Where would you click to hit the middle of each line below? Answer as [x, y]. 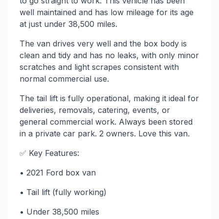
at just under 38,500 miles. [68, 24]
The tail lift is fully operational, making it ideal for [109, 99]
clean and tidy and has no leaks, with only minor [109, 55]
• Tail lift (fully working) [63, 192]
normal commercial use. [64, 79]
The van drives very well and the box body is [103, 44]
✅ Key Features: [49, 153]
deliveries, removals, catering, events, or [95, 110]
